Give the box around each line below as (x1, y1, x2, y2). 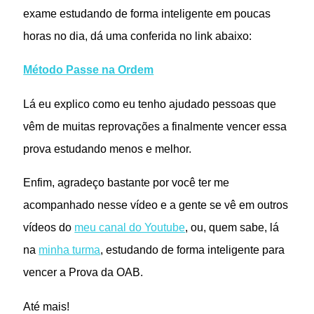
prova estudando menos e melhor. (23, 142, 192, 155)
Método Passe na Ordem (23, 63, 154, 76)
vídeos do (23, 221, 75, 234)
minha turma (39, 243, 101, 257)
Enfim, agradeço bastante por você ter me (23, 176, 230, 189)
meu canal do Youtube (74, 221, 186, 234)
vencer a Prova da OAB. (23, 266, 144, 279)
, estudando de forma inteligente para (100, 243, 285, 257)
